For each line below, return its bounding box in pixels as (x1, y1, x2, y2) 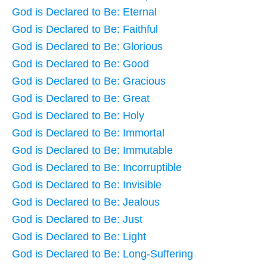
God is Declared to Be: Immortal (12, 126, 164, 139)
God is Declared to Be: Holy (12, 109, 144, 122)
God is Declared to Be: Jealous (12, 195, 160, 208)
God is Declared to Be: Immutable (12, 144, 173, 156)
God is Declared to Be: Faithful (12, 23, 158, 35)
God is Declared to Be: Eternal (12, 5, 157, 18)
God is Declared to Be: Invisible (12, 178, 162, 191)
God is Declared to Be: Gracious (12, 74, 166, 87)
